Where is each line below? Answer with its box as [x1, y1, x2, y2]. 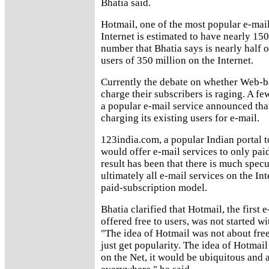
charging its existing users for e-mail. [101, 112, 259, 124]
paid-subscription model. [101, 181, 207, 193]
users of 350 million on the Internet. [101, 54, 253, 66]
